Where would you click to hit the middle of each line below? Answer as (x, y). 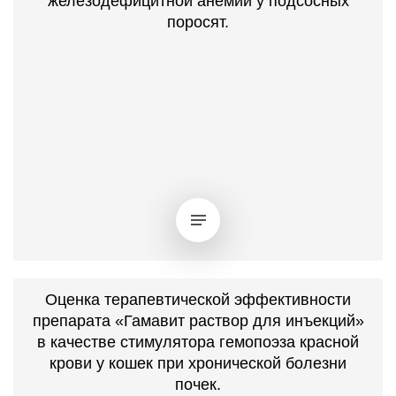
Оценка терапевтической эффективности (198, 300)
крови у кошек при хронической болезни (198, 363)
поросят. (198, 22)
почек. (198, 385)
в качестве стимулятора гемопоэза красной (198, 342)
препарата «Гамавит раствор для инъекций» (198, 321)
